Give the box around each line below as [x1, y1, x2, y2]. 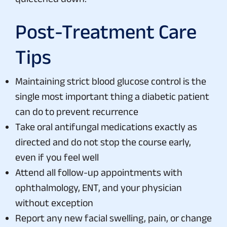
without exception [15, 197, 93, 208]
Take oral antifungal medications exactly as [15, 121, 197, 132]
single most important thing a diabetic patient [15, 90, 209, 102]
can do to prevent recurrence [15, 105, 138, 117]
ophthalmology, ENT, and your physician [15, 181, 182, 193]
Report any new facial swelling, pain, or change [15, 212, 212, 223]
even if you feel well [15, 151, 99, 163]
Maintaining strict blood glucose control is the [15, 75, 206, 87]
